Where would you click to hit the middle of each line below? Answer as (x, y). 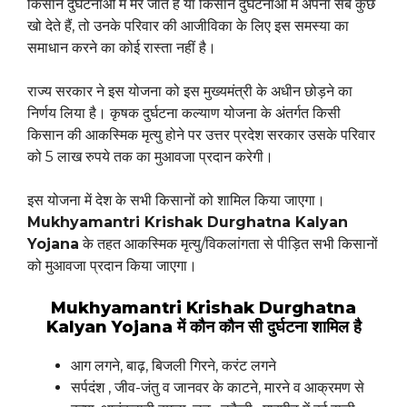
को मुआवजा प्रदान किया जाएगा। (112, 266)
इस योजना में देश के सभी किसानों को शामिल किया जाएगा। (176, 201)
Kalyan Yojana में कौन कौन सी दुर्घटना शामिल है (203, 328)
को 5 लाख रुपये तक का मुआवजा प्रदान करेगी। (150, 157)
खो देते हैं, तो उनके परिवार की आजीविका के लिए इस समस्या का (188, 26)
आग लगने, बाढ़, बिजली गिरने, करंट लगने (174, 366)
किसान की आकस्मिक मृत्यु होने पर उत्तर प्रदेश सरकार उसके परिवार (201, 135)
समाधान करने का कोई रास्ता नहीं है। (122, 48)
